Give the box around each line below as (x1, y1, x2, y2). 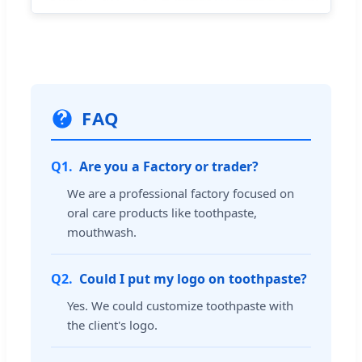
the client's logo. (67, 317, 158, 334)
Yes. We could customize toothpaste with (67, 297, 293, 314)
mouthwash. (67, 224, 137, 241)
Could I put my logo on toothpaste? (79, 270, 307, 288)
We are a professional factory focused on (67, 185, 294, 202)
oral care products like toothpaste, (67, 204, 257, 221)
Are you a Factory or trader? (79, 158, 259, 176)
